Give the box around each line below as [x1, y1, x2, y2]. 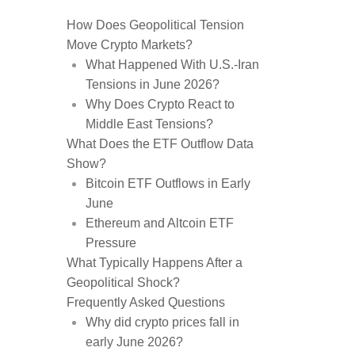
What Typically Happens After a [67, 256, 242, 269]
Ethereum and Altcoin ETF [86, 216, 234, 230]
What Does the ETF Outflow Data [67, 137, 254, 151]
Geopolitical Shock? [67, 276, 180, 289]
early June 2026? [86, 335, 183, 349]
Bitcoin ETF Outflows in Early [86, 177, 250, 190]
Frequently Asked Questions [67, 296, 225, 309]
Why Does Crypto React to [86, 97, 235, 111]
